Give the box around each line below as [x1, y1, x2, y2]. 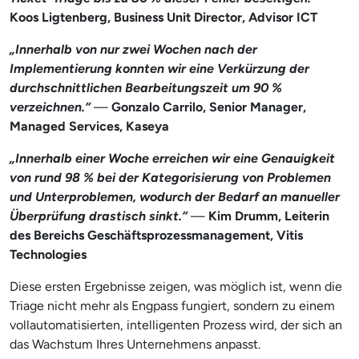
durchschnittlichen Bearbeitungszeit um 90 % [10, 79, 282, 95]
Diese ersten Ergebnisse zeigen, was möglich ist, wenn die [10, 278, 342, 294]
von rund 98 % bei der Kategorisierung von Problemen [10, 169, 331, 185]
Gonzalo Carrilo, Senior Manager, [111, 99, 306, 115]
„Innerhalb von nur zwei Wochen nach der [10, 41, 257, 57]
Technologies [10, 246, 87, 262]
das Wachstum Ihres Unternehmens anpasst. [10, 336, 260, 352]
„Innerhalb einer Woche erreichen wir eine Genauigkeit [10, 150, 335, 166]
